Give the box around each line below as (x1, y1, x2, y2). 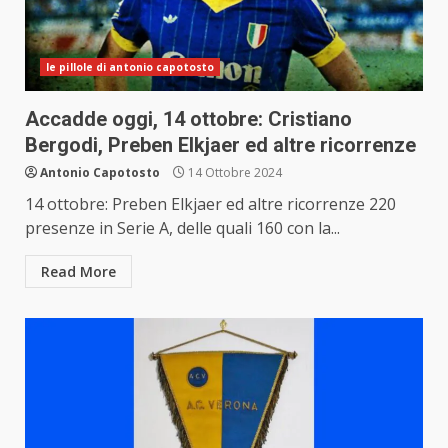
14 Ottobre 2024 (185, 164, 282, 182)
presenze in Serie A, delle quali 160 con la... (25, 217, 340, 240)
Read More (41, 262, 116, 282)
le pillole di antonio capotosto (46, 60, 215, 75)
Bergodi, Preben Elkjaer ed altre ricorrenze (25, 133, 416, 158)
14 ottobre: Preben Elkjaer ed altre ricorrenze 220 (25, 193, 396, 216)
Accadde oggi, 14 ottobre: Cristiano (25, 107, 352, 132)
